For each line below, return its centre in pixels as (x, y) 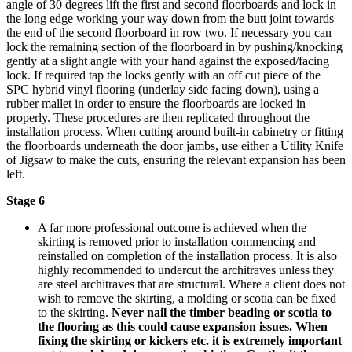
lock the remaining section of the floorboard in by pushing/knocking (174, 46)
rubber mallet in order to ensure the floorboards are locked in (156, 103)
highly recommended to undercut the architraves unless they (186, 269)
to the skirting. (75, 312)
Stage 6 (26, 200)
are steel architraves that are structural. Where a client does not (191, 284)
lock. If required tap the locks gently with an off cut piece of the (163, 75)
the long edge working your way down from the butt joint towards (170, 18)
